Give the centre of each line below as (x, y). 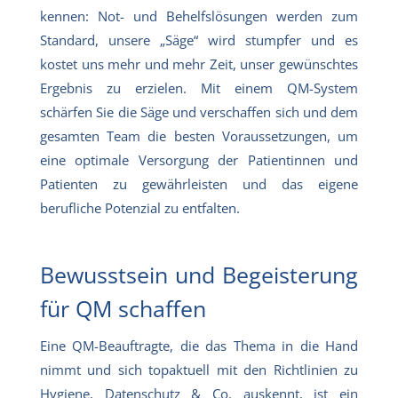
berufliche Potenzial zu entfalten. (140, 207)
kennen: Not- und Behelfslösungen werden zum (199, 16)
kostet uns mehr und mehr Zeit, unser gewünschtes (199, 64)
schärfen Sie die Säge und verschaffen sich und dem (199, 111)
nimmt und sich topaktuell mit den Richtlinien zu (199, 369)
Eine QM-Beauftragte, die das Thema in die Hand (199, 345)
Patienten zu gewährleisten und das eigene (199, 183)
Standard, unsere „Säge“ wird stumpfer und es (199, 40)
